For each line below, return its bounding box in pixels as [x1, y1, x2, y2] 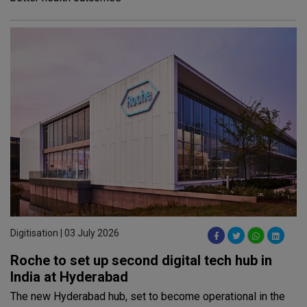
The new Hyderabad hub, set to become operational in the [10, 290, 285, 304]
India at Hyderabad [10, 269, 128, 286]
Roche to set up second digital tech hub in [10, 252, 272, 269]
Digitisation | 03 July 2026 [10, 228, 119, 239]
